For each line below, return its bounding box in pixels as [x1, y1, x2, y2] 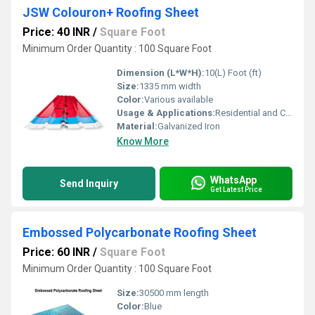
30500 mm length [139, 288, 209, 298]
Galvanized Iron [157, 121, 220, 131]
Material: [117, 121, 157, 131]
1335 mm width [139, 81, 201, 91]
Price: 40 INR [22, 25, 90, 39]
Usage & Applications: [117, 108, 215, 118]
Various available [144, 94, 213, 105]
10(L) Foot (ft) [205, 67, 262, 78]
